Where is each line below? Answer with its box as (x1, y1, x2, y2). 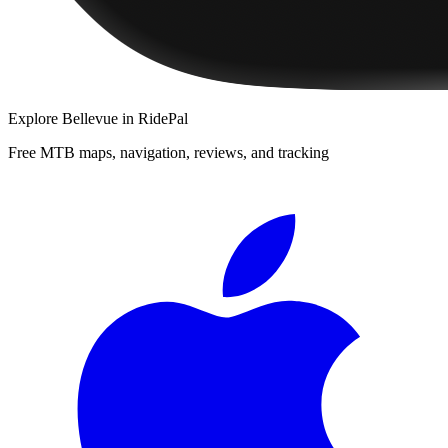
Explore (8, 109, 62, 127)
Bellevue (62, 109, 118, 127)
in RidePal (118, 109, 188, 127)
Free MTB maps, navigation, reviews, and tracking (8, 143, 329, 161)
